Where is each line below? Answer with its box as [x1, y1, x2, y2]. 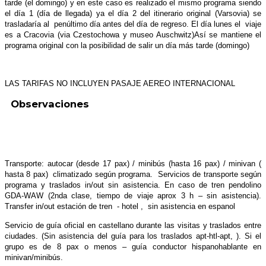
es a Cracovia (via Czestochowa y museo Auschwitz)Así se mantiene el [5, 30, 261, 39]
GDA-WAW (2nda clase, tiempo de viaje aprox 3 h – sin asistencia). [5, 191, 261, 200]
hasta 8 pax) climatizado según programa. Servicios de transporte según [5, 169, 261, 179]
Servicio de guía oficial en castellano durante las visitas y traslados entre [5, 220, 261, 230]
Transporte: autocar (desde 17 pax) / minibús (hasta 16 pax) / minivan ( [5, 159, 261, 168]
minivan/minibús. [5, 252, 205, 262]
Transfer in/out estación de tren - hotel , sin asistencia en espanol [5, 201, 235, 211]
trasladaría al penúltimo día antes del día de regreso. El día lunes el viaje [5, 19, 261, 28]
